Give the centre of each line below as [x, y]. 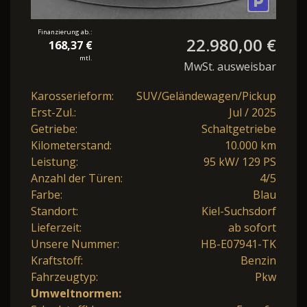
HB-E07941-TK [238, 244]
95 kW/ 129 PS [240, 162]
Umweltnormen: [76, 294]
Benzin [258, 261]
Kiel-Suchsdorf [239, 211]
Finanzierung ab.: [65, 32]
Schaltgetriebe [239, 129]
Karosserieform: [72, 96]
